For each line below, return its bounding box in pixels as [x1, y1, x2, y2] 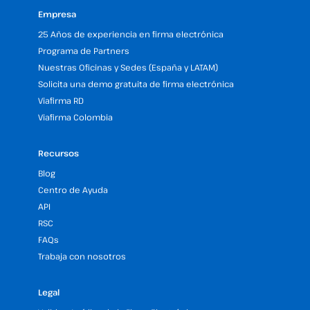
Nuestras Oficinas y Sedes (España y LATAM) [38, 62, 218, 73]
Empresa [38, 8, 76, 20]
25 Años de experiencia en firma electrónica [38, 28, 224, 40]
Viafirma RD [38, 95, 84, 107]
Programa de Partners [38, 45, 129, 57]
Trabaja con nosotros [38, 250, 126, 262]
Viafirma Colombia [38, 111, 113, 123]
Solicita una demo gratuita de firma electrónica [38, 78, 234, 90]
